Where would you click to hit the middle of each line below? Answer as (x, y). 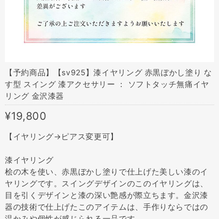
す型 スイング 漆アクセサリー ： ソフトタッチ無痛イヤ (107, 84)
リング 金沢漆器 (35, 96)
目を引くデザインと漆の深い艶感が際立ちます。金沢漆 (107, 195)
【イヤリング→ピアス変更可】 (62, 136)
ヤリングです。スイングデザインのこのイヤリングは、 (107, 183)
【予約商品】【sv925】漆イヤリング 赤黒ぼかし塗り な (109, 72)
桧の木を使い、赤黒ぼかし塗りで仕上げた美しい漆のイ (107, 172)
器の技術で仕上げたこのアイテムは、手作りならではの (107, 207)
